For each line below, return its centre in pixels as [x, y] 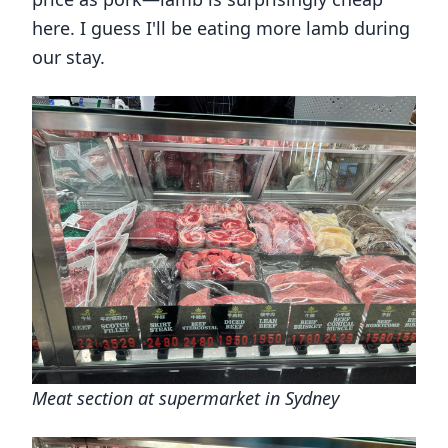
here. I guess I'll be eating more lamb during [221, 28]
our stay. [68, 57]
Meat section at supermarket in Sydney [185, 398]
